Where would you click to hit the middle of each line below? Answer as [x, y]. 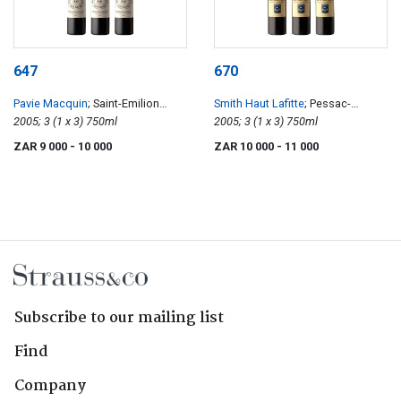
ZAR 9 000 [42, 147]
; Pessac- [328, 104]
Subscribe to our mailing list [119, 319]
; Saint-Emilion [124, 104]
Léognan [237, 122]
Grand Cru [39, 122]
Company [50, 387]
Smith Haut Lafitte [259, 104]
